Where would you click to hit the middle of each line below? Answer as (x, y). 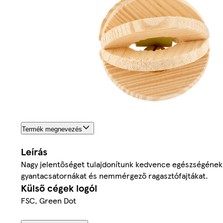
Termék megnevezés (52, 129)
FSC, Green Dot (49, 200)
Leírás (34, 151)
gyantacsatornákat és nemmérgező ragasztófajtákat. (114, 175)
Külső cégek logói (59, 188)
